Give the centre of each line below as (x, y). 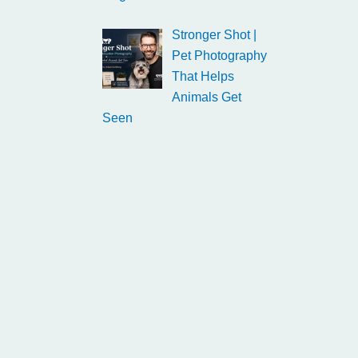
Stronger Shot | (214, 35)
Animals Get (207, 97)
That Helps (203, 76)
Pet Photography (219, 56)
